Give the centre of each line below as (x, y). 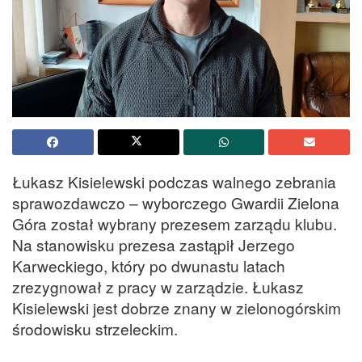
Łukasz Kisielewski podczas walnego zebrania (174, 181)
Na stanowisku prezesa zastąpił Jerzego (154, 244)
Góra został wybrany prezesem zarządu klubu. (175, 223)
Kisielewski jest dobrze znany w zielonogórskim (177, 307)
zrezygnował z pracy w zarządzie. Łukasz (158, 286)
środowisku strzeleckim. (95, 328)
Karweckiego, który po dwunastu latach (149, 265)
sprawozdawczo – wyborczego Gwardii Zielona (176, 202)
